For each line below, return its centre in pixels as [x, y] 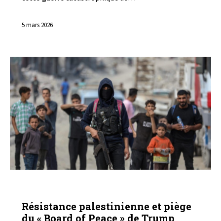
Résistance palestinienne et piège [107, 206]
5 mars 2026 [37, 25]
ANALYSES [47, 189]
